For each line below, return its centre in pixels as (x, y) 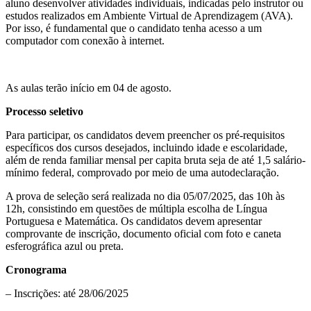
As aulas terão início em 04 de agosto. (89, 87)
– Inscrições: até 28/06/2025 (67, 293)
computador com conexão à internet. (85, 40)
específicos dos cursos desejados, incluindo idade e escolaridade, (146, 147)
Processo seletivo (44, 111)
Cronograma (36, 269)
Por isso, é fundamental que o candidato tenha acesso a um (134, 28)
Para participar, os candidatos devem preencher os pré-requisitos (145, 135)
